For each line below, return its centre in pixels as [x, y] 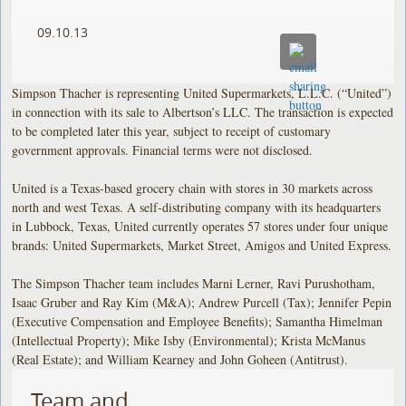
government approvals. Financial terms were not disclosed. [163, 150]
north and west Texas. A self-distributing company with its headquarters [197, 207]
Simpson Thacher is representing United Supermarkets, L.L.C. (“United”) [202, 92]
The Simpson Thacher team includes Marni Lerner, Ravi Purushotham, [194, 283]
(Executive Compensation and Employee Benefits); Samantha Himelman [198, 321]
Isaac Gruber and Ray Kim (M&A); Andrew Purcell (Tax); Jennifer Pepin [202, 302]
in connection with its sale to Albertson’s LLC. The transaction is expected [203, 111]
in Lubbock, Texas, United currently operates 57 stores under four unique [200, 226]
